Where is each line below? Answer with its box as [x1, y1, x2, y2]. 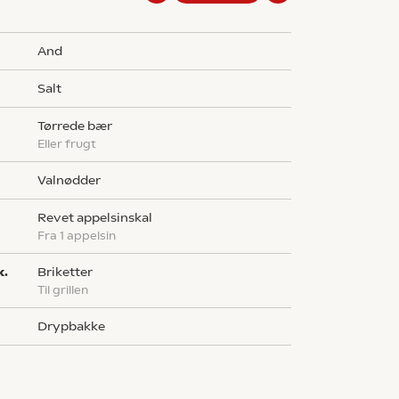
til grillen [45, 283, 89, 297]
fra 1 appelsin [45, 229, 117, 242]
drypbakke [47, 319, 106, 334]
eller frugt [45, 137, 97, 151]
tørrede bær [44, 118, 113, 134]
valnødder [45, 173, 102, 188]
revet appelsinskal [46, 210, 153, 225]
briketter [46, 265, 94, 280]
